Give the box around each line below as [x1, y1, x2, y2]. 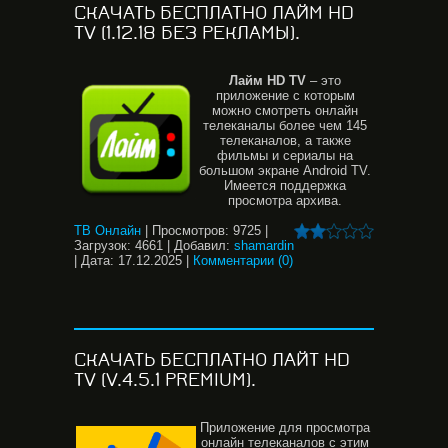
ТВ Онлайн [74, 223, 141, 238]
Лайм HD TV [229, 73, 310, 88]
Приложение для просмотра [200, 420, 370, 435]
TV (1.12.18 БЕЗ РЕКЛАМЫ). [74, 23, 300, 43]
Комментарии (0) [193, 253, 293, 268]
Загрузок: [74, 238, 131, 253]
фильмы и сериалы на [217, 148, 353, 163]
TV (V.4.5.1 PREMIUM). [74, 370, 256, 390]
